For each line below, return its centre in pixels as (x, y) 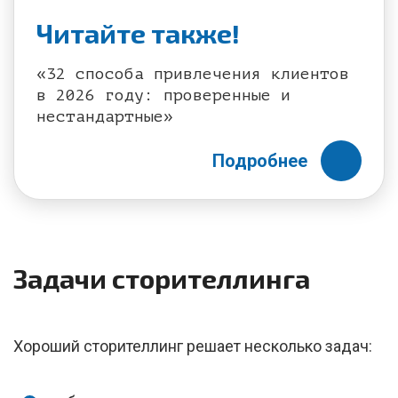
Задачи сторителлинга (162, 278)
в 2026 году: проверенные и (163, 95)
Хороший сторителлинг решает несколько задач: (193, 346)
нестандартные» (105, 116)
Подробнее (260, 161)
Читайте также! (138, 33)
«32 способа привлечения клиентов (193, 74)
